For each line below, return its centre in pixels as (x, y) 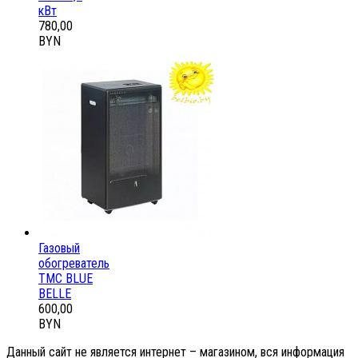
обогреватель (74, 263)
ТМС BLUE (66, 278)
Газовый (59, 248)
